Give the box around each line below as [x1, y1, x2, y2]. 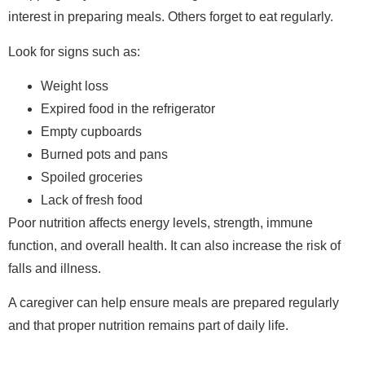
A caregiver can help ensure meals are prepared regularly [8, 296, 339, 310]
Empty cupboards [41, 124, 142, 139]
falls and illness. [8, 261, 101, 275]
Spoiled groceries [41, 169, 143, 184]
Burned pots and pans [41, 147, 168, 161]
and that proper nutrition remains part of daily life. [8, 319, 288, 333]
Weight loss [41, 78, 108, 93]
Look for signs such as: [8, 44, 140, 59]
